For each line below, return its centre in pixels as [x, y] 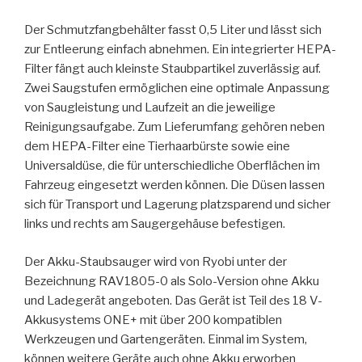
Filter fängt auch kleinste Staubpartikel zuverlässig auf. [173, 69]
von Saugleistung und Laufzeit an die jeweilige [150, 108]
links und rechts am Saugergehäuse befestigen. [155, 224]
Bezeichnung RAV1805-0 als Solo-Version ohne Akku [172, 281]
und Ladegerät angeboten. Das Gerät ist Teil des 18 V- [173, 300]
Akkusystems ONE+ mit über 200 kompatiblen [153, 320]
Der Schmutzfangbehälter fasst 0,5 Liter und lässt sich [173, 30]
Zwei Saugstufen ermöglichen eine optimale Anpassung [177, 88]
